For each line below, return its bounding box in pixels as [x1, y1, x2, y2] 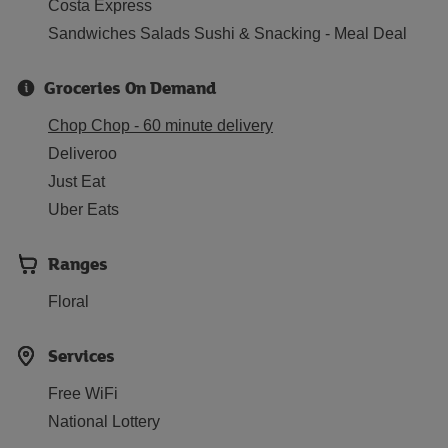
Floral [48, 293, 89, 310]
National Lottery [48, 413, 160, 430]
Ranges [48, 251, 108, 276]
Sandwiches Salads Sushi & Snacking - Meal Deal [48, 25, 407, 42]
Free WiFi [48, 385, 118, 402]
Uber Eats [48, 201, 119, 218]
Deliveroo [48, 145, 117, 162]
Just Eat [48, 173, 105, 190]
